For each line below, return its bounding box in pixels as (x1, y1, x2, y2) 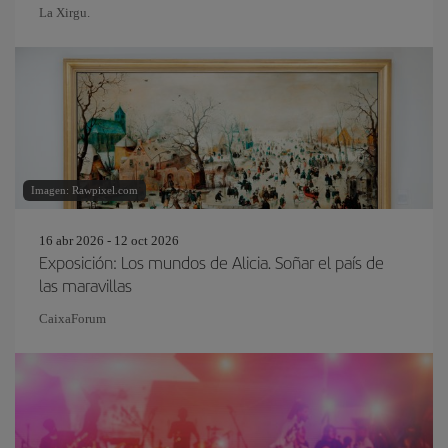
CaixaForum (39, 311, 106, 326)
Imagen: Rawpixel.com (31, 184, 138, 196)
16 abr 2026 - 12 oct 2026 (39, 233, 179, 248)
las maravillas (39, 273, 132, 297)
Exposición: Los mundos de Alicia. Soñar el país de (39, 250, 384, 274)
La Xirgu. (39, 5, 90, 20)
